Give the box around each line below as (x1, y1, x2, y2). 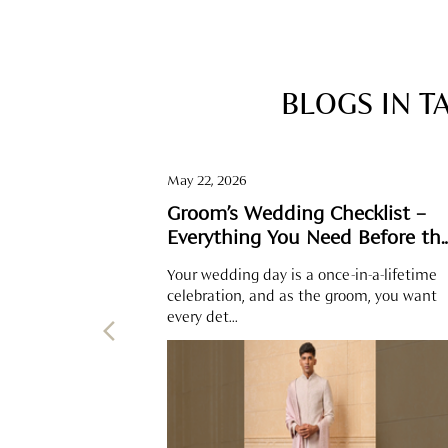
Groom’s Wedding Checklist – (167, 205, 426, 226)
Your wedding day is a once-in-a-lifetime (167, 268, 437, 284)
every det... (167, 310, 238, 326)
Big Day (167, 253, 234, 274)
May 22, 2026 (167, 174, 247, 189)
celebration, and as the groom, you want (167, 289, 437, 305)
